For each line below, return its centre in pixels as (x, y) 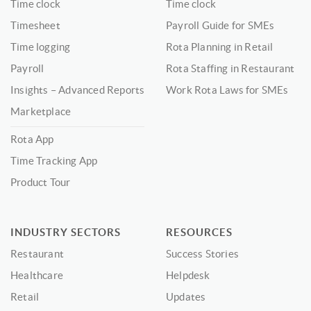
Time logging (41, 47)
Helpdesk (188, 275)
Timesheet (35, 25)
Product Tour (41, 182)
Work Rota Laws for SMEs (227, 90)
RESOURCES (199, 232)
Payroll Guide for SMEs (220, 25)
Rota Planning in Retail (220, 47)
